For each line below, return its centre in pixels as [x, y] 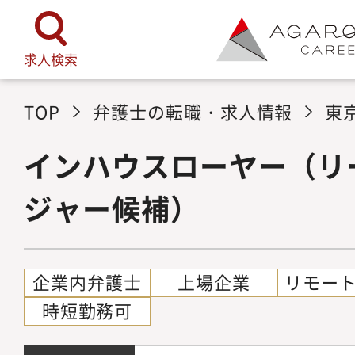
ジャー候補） [112, 208]
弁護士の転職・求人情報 [193, 111]
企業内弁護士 [87, 281]
